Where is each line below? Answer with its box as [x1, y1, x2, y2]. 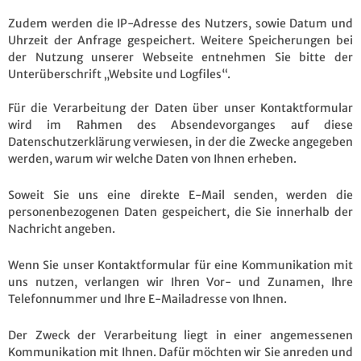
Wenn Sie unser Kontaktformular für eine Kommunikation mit [8, 257, 353, 272]
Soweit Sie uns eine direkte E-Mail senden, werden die [8, 187, 353, 202]
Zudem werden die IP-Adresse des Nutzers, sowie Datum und [8, 15, 353, 31]
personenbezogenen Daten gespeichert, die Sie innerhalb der [8, 204, 353, 219]
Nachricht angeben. [8, 221, 115, 236]
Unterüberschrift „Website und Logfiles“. [8, 66, 230, 81]
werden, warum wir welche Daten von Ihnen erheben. [8, 151, 297, 166]
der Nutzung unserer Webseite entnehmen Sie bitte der [8, 49, 353, 64]
